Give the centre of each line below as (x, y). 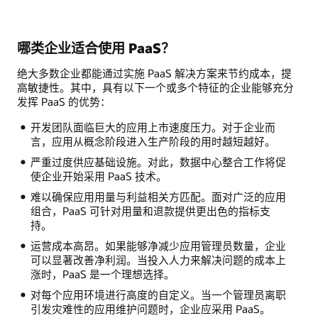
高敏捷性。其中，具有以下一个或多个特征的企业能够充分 (155, 88)
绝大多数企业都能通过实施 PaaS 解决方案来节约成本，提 (154, 73)
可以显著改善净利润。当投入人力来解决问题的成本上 (158, 260)
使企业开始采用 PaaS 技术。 (98, 176)
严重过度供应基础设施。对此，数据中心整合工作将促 (158, 162)
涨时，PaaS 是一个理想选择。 (102, 274)
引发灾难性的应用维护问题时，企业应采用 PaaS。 (150, 308)
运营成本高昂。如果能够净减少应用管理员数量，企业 (158, 246)
